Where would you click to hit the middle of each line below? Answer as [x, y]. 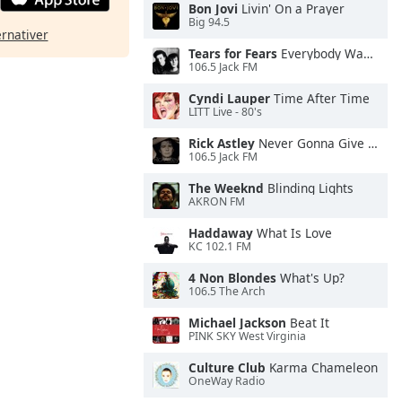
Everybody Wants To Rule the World [320, 53]
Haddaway [221, 233]
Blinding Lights [309, 188]
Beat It [308, 323]
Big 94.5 [209, 22]
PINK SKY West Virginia [247, 336]
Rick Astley [222, 143]
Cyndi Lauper [229, 98]
